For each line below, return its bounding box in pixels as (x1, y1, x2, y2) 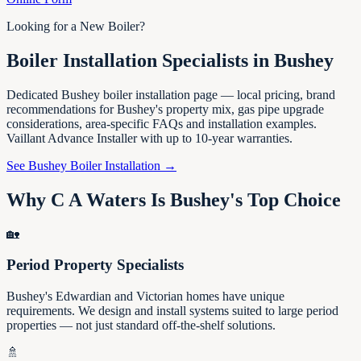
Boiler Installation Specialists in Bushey (6, 49, 334, 71)
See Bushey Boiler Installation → (6, 158, 176, 172)
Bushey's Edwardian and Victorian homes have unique (6, 289, 284, 304)
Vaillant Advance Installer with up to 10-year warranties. (6, 131, 293, 145)
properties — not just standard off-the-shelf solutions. (6, 318, 276, 333)
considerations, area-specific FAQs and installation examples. (6, 116, 317, 131)
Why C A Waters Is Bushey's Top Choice (6, 189, 341, 210)
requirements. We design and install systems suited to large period (6, 304, 338, 318)
